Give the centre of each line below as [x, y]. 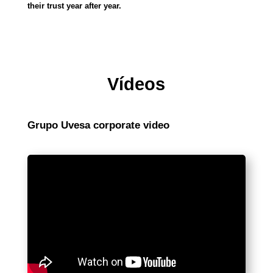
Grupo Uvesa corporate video [98, 126]
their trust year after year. [74, 6]
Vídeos [136, 84]
